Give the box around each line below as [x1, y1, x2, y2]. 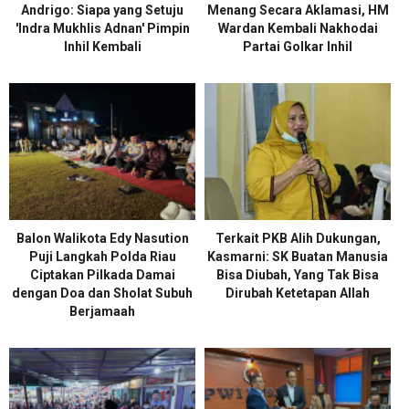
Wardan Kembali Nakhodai [217, 21, 378, 36]
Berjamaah [69, 304, 135, 319]
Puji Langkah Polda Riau [28, 249, 176, 264]
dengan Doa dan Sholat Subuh [12, 286, 193, 300]
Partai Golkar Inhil [243, 39, 352, 54]
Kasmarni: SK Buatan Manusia [207, 249, 388, 264]
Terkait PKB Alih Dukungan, [215, 231, 381, 246]
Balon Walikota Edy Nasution [16, 231, 189, 246]
